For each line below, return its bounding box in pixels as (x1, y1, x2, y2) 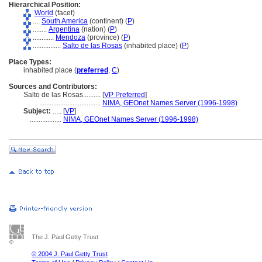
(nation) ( (80, 25, 110, 33)
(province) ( (85, 33, 123, 42)
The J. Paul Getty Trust (32, 233, 98, 240)
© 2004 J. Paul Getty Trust (32, 250, 108, 257)
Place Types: (9, 58, 51, 66)
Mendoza (56, 33, 85, 42)
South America (42, 17, 88, 25)
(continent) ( (88, 17, 127, 25)
